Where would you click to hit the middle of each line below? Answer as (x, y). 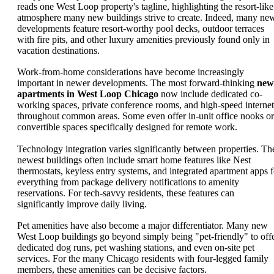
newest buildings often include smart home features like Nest (134, 160)
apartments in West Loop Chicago (88, 94)
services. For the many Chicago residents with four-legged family (143, 259)
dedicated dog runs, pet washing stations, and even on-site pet (136, 248)
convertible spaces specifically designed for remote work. (127, 127)
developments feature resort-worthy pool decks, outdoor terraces (141, 28)
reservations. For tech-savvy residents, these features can (126, 193)
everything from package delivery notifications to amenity (128, 182)
